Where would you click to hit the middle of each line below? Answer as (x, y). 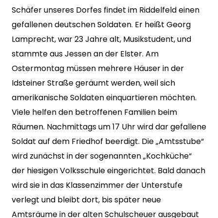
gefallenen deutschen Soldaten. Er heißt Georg (101, 25)
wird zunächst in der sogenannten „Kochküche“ (102, 156)
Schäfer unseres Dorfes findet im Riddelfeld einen (106, 10)
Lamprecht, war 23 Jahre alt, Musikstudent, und (101, 39)
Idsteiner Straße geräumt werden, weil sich (93, 83)
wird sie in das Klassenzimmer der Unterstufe (97, 185)
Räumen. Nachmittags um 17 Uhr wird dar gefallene (109, 127)
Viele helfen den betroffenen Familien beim (94, 112)
